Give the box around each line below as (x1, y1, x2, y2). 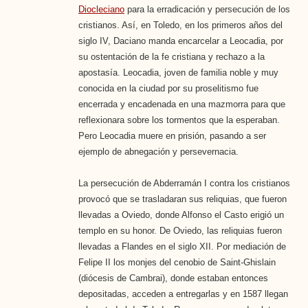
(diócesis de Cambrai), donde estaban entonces (78, 272, 268, 283)
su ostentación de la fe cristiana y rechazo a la (78, 51, 265, 62)
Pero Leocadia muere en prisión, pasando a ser (78, 130, 266, 141)
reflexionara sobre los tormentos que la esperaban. (78, 114, 280, 125)
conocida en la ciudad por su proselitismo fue (78, 82, 258, 93)
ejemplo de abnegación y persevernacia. (78, 146, 239, 157)
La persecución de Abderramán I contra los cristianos (78, 177, 290, 188)
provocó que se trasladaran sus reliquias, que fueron (78, 193, 287, 204)
